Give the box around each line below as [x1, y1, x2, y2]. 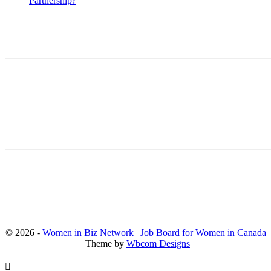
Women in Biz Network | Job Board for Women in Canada [42, 227, 266, 238]
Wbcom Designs [126, 238, 190, 249]
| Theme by [81, 238, 126, 249]
